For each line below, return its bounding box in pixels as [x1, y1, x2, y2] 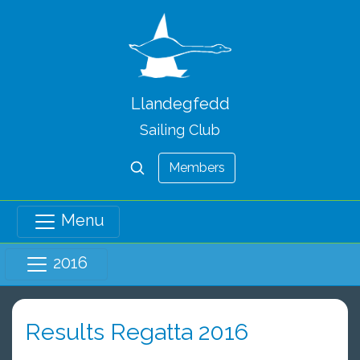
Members [169, 159, 225, 175]
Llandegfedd [130, 93, 230, 113]
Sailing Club [140, 121, 220, 138]
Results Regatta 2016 [25, 317, 248, 346]
